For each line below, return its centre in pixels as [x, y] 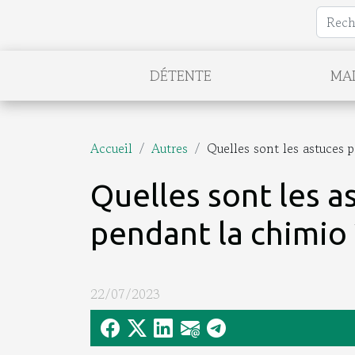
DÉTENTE [181, 75]
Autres [170, 148]
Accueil [111, 148]
